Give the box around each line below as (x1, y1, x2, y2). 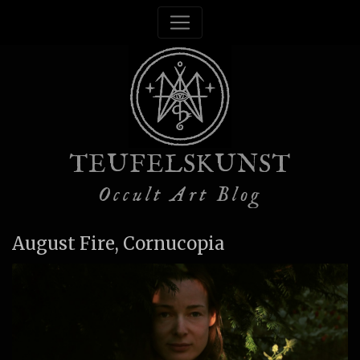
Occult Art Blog (98, 182, 262, 208)
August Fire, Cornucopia (12, 232, 225, 255)
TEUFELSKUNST (69, 149, 291, 181)
